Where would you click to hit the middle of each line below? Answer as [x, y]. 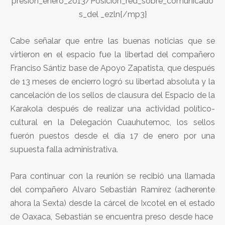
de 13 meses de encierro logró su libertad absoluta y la [113, 81]
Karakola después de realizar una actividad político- [113, 108]
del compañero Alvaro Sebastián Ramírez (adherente [113, 189]
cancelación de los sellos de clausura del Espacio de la [113, 95]
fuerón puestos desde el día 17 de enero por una [113, 136]
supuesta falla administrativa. [64, 149]
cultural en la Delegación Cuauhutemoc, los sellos [113, 122]
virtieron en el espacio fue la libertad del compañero [113, 54]
